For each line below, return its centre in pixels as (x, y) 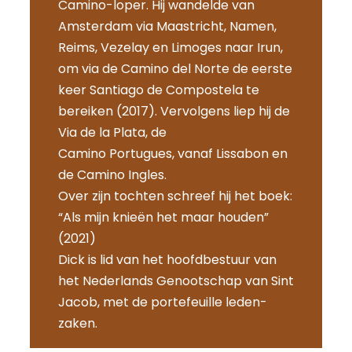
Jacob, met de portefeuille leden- (162, 302)
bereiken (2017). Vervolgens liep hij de (174, 111)
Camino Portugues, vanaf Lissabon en (172, 153)
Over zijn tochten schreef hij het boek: (175, 196)
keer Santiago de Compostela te (158, 90)
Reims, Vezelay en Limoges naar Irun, (170, 47)
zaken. (77, 323)
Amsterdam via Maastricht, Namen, (167, 26)
